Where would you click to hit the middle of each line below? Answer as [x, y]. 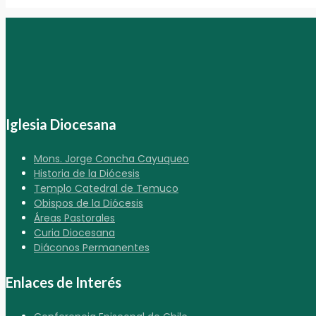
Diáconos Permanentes [92, 247]
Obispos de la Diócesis [89, 203]
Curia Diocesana [74, 232]
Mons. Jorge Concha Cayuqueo [111, 158]
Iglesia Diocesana [61, 124]
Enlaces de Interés [63, 282]
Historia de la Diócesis [87, 173]
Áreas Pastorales [74, 218]
